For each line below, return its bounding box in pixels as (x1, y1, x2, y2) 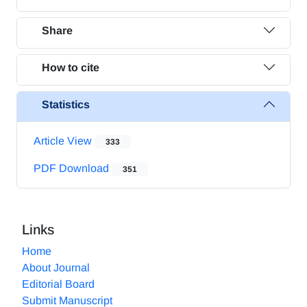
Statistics (42, 98, 90, 110)
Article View (34, 135, 95, 147)
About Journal (22, 262, 90, 273)
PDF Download (34, 162, 112, 174)
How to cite (42, 61, 99, 73)
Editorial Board (22, 278, 95, 290)
